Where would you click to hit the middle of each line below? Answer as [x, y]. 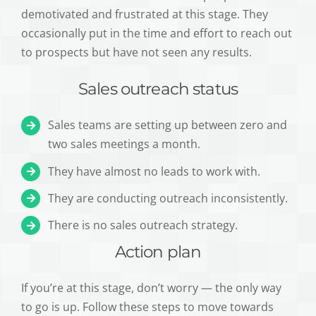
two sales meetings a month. [124, 144]
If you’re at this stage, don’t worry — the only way [151, 287]
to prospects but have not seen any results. [138, 53]
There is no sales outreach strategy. [143, 225]
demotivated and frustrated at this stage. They [145, 14]
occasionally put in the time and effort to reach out [157, 34]
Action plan [158, 251]
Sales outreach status [158, 89]
